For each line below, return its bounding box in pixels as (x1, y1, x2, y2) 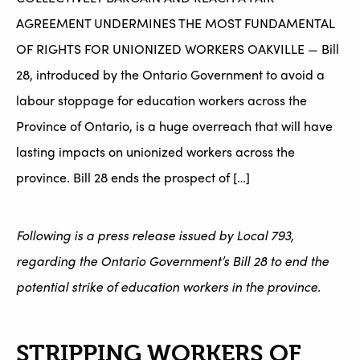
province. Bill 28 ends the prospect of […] (16, 168, 250, 187)
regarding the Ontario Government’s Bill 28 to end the (16, 252, 329, 271)
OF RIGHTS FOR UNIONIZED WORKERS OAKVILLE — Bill (16, 39, 339, 59)
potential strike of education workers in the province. (16, 277, 321, 297)
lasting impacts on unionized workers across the (16, 142, 295, 162)
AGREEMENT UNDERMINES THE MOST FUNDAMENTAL (16, 14, 334, 33)
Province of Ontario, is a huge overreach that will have (16, 117, 333, 136)
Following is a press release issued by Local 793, (16, 226, 294, 245)
